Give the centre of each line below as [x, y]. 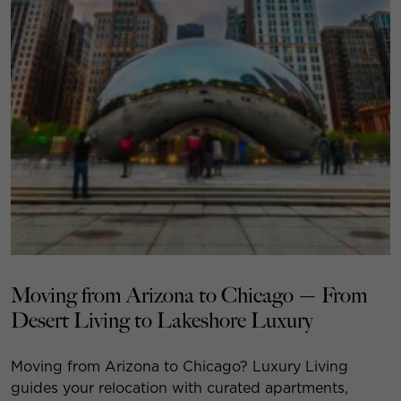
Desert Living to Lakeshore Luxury [162, 320]
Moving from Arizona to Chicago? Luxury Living [179, 366]
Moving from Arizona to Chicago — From [189, 295]
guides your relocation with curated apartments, [179, 388]
